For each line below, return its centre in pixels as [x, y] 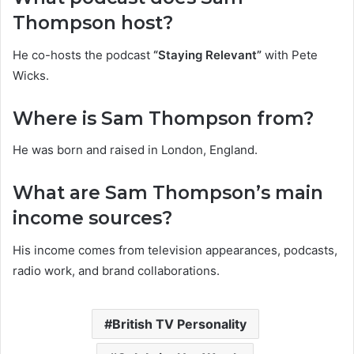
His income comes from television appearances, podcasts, [175, 250]
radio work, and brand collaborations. [116, 270]
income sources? [92, 218]
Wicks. [31, 75]
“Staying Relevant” [207, 55]
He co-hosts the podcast [83, 55]
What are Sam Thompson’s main [168, 193]
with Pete [290, 55]
